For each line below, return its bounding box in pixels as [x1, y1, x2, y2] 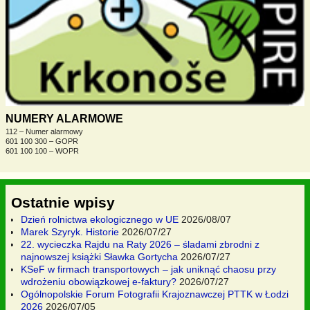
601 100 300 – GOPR [6, 136, 78, 145]
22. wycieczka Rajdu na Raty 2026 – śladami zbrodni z [21, 238, 259, 250]
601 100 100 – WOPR [6, 146, 79, 155]
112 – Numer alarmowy [6, 127, 83, 136]
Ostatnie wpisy [11, 194, 115, 210]
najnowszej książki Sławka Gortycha [21, 250, 178, 262]
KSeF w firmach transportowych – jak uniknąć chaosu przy [21, 263, 276, 275]
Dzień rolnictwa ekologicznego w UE [21, 213, 179, 225]
